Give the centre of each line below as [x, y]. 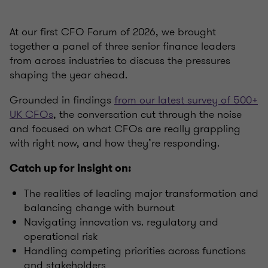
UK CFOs [31, 115]
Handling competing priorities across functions [135, 251]
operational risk [61, 237]
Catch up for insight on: [70, 168]
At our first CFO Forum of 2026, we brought [113, 32]
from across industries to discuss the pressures [120, 61]
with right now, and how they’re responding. [115, 143]
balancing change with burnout [99, 208]
